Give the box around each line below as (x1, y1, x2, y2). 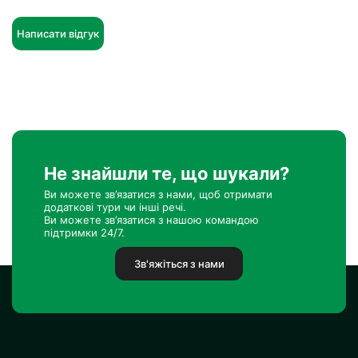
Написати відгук (17, 27, 99, 40)
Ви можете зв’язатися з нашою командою (44, 213, 259, 226)
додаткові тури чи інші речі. (44, 201, 186, 213)
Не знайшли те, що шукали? (44, 163, 289, 184)
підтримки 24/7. (44, 226, 125, 239)
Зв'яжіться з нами (133, 257, 225, 270)
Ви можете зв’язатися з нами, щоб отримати (44, 188, 272, 201)
